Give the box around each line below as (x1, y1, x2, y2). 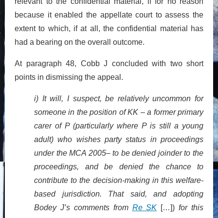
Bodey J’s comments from (34, 203, 132, 212)
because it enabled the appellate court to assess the (15, 10, 203, 19)
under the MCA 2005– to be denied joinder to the (34, 148, 203, 157)
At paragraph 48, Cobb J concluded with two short (15, 59, 203, 68)
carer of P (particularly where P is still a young (34, 121, 203, 130)
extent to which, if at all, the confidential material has (15, 24, 203, 33)
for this (175, 203, 203, 212)
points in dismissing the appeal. (15, 73, 123, 81)
